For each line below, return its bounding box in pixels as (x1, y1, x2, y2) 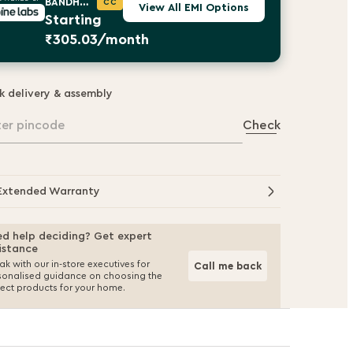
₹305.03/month (45, 32, 150, 46)
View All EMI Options (139, 2, 250, 13)
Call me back (194, 261, 262, 271)
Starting (45, 13, 102, 27)
